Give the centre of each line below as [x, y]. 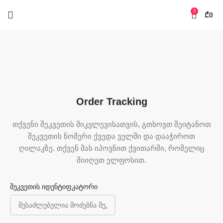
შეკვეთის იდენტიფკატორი [54, 187]
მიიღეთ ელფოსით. [111, 160]
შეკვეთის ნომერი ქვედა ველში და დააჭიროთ [111, 136]
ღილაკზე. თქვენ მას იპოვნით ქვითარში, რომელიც [111, 148]
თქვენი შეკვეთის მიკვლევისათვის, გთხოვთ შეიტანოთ [111, 124]
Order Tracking [111, 102]
